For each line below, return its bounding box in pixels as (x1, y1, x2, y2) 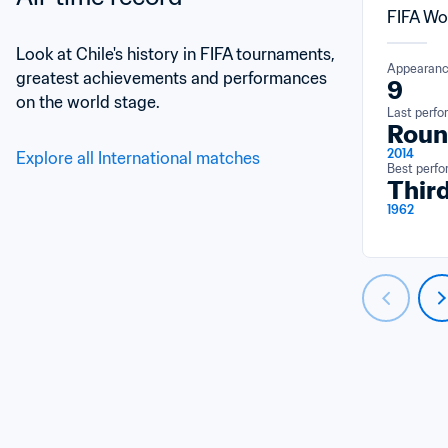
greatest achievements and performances (16, 68, 327, 88)
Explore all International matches (16, 148, 260, 168)
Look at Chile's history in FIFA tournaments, (16, 44, 335, 64)
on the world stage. (16, 92, 160, 112)
